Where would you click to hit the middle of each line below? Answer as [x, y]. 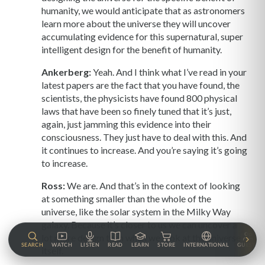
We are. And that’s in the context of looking [153, 186]
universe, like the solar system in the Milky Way [136, 212]
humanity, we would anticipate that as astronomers [143, 11]
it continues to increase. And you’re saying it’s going [144, 150]
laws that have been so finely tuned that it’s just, [136, 111]
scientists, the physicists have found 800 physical [139, 98]
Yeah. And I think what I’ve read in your [169, 72]
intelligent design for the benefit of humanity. [132, 50]
